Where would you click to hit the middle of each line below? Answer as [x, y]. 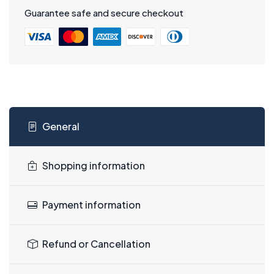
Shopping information [94, 166]
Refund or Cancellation [96, 244]
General [61, 127]
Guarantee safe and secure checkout [104, 13]
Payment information [91, 205]
